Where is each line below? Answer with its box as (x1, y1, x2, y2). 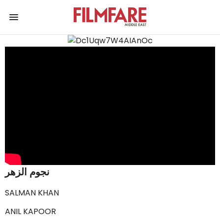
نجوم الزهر (5, 165, 50, 179)
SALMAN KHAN (5, 187, 59, 198)
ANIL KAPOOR (5, 206, 56, 218)
